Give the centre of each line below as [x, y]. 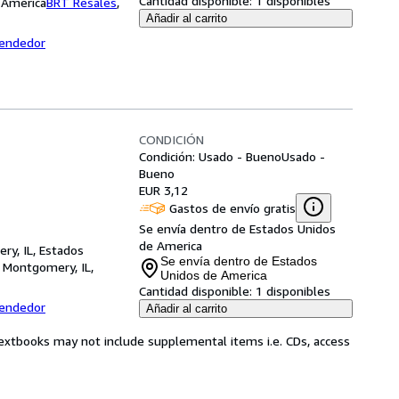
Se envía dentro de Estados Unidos [237, 228]
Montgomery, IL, [48, 267]
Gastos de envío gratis [232, 208]
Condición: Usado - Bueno [210, 156]
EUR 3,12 [163, 190]
